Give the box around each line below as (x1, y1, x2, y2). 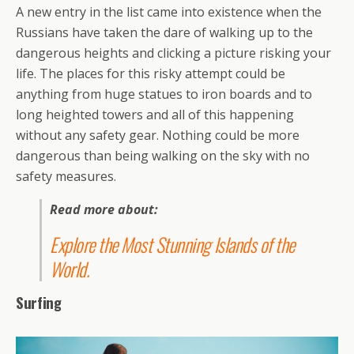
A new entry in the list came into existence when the (16, 2, 322, 21)
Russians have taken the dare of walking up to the (16, 23, 313, 41)
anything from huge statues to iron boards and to (16, 85, 312, 103)
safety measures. (16, 167, 116, 185)
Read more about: (50, 200, 161, 218)
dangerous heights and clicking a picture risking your (16, 43, 331, 62)
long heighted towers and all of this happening (16, 105, 294, 123)
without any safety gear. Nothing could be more (16, 126, 299, 144)
